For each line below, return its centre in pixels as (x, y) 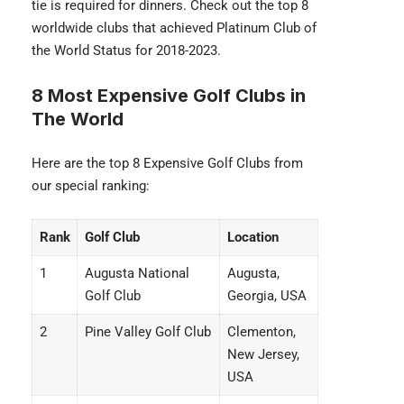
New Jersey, (263, 354)
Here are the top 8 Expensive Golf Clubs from (167, 163)
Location (252, 237)
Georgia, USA (266, 296)
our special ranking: (91, 186)
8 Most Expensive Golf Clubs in (169, 96)
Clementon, (261, 332)
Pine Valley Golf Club (147, 332)
